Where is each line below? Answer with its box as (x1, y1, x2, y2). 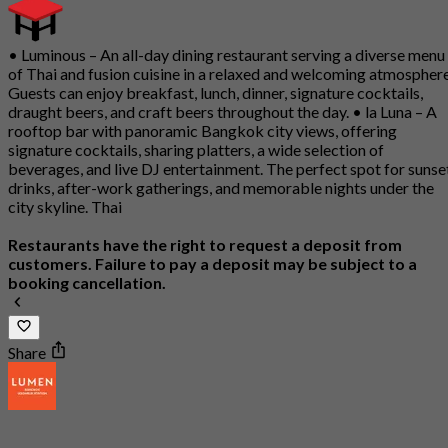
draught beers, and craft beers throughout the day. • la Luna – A (8, 102, 437, 122)
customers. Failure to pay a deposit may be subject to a (8, 254, 417, 274)
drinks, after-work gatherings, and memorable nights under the (8, 178, 434, 198)
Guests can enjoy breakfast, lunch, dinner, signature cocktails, (8, 83, 423, 103)
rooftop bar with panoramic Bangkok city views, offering (8, 121, 397, 141)
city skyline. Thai (8, 197, 122, 217)
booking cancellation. (8, 273, 166, 293)
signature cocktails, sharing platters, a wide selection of (8, 140, 384, 160)
